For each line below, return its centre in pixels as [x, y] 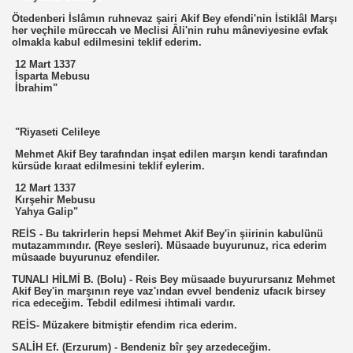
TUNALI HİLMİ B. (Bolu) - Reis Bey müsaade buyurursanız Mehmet [173, 279]
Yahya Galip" [45, 212]
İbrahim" [35, 88]
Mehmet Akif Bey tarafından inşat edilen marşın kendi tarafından [170, 154]
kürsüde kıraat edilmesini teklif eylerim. [108, 166]
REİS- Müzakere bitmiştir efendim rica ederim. [124, 325]
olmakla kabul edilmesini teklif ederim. [107, 42]
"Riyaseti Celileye [56, 132]
